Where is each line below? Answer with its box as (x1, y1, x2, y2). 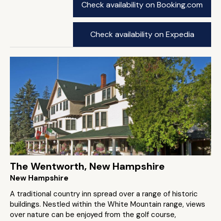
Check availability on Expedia (90, 29, 194, 39)
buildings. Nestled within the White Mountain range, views (10, 199, 205, 209)
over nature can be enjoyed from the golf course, (10, 210, 176, 220)
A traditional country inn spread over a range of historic (10, 189, 198, 199)
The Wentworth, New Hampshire (10, 160, 165, 173)
